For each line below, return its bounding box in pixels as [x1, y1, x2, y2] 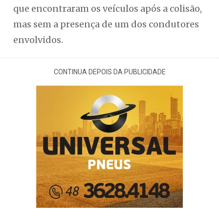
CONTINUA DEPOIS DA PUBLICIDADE [53, 68, 166, 76]
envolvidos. [13, 34, 63, 45]
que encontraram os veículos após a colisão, [13, 3, 202, 14]
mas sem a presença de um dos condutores [13, 19, 199, 30]
